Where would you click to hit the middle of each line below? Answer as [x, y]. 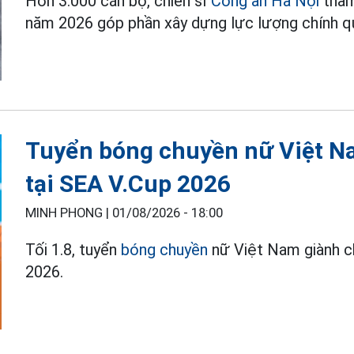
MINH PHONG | [69, 213]
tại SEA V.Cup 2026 [128, 183]
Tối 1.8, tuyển [73, 249]
